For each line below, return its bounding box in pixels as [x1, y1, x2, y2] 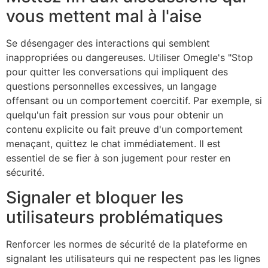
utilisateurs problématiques [6, 206, 223, 227]
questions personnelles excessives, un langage [6, 80, 217, 92]
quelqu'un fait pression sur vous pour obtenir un [6, 108, 223, 121]
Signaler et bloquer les [6, 187, 184, 208]
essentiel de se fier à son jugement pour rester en [6, 151, 230, 164]
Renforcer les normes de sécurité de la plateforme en [6, 237, 247, 250]
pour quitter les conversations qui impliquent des [6, 65, 228, 78]
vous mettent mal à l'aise [6, 5, 202, 26]
